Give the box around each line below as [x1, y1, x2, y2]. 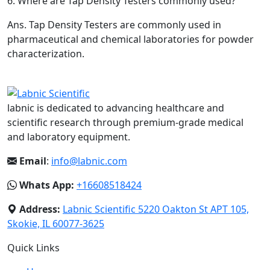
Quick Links [7, 240, 60, 254]
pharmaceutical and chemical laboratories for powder [7, 33, 254, 46]
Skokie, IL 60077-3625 [7, 216, 104, 230]
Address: [19, 202, 60, 216]
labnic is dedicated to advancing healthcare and [7, 101, 224, 115]
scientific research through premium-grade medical [7, 115, 243, 129]
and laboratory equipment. [7, 130, 130, 143]
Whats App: [19, 178, 74, 192]
